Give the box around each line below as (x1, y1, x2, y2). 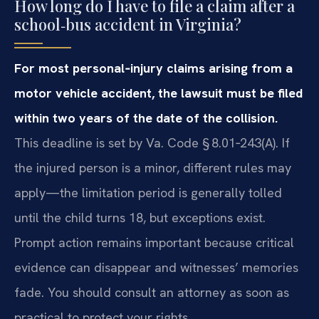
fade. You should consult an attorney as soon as (14, 284, 289, 301)
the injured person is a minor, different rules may (14, 159, 291, 177)
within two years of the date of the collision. (14, 110, 278, 127)
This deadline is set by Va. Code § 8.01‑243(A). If (14, 135, 290, 152)
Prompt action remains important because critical (14, 234, 294, 251)
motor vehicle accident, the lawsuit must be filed (14, 85, 303, 102)
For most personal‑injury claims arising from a (14, 60, 293, 77)
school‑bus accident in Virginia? (14, 14, 241, 36)
